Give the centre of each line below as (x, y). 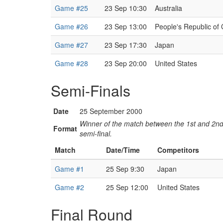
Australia (168, 8)
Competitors (178, 150)
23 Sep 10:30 (126, 8)
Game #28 (71, 63)
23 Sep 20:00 (126, 63)
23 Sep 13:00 (126, 26)
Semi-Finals (91, 90)
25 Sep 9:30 (125, 169)
